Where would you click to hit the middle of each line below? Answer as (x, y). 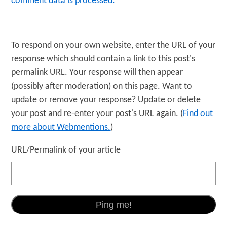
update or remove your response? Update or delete (106, 100)
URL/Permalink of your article (66, 150)
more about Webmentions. (61, 127)
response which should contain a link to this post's (103, 59)
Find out (198, 113)
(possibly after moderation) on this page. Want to (102, 86)
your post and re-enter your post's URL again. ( (97, 113)
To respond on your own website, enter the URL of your (113, 45)
